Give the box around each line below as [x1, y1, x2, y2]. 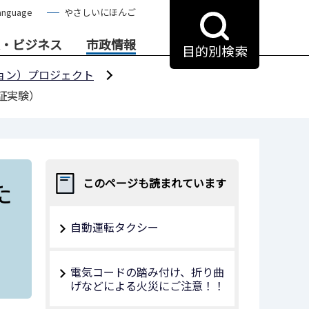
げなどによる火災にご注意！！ [70, 277, 225, 294]
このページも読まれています [82, 175, 226, 191]
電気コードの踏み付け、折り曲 [70, 263, 224, 280]
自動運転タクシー [70, 219, 159, 235]
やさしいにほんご [64, 6, 136, 19]
